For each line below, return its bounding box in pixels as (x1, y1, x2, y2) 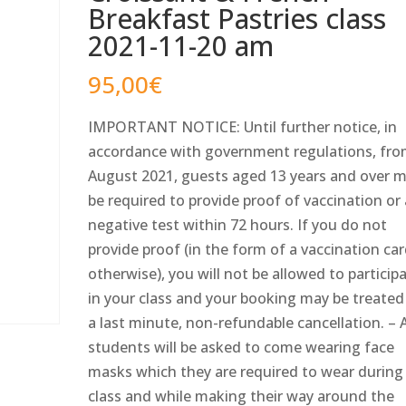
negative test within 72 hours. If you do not (88, 215, 388, 236)
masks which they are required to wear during (88, 362, 404, 382)
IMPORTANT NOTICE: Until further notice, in (88, 117, 398, 138)
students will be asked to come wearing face (88, 337, 395, 358)
